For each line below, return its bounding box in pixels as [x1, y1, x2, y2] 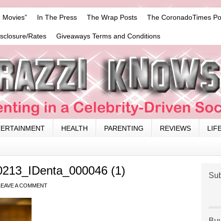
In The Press [37, 13, 77, 21]
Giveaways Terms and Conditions [56, 32, 160, 40]
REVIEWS [160, 124, 191, 132]
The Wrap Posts [87, 13, 137, 21]
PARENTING [104, 124, 144, 132]
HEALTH [61, 124, 88, 132]
